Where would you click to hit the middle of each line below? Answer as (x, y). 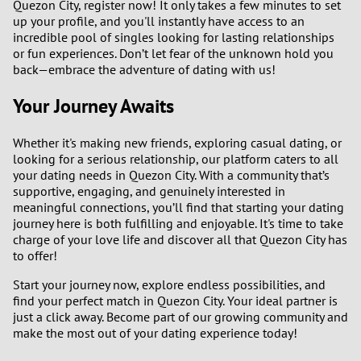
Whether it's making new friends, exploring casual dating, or (177, 142)
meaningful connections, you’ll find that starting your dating (178, 207)
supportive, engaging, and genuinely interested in (149, 191)
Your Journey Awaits (93, 106)
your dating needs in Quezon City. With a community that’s (171, 174)
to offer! (35, 255)
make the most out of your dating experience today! (155, 332)
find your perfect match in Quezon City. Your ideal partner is (175, 300)
